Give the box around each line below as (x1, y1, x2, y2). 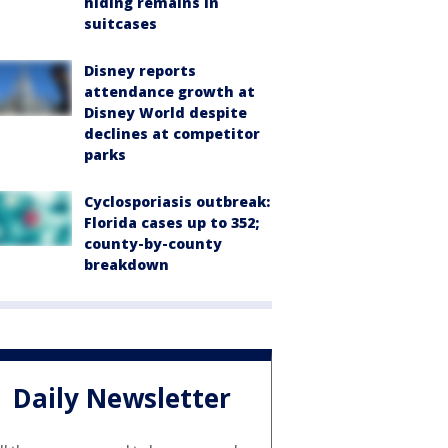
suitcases (84, 13, 157, 33)
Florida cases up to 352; (84, 212, 259, 232)
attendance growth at (84, 81, 255, 101)
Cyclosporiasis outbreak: (84, 191, 270, 211)
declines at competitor (84, 123, 260, 143)
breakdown (84, 254, 169, 274)
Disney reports (84, 60, 196, 80)
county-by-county (84, 233, 222, 253)
